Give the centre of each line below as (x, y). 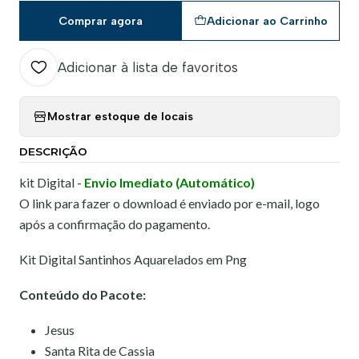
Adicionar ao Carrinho (267, 20)
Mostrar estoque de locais (120, 117)
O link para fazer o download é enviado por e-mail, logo (169, 203)
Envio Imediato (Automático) (169, 182)
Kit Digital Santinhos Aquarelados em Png (133, 259)
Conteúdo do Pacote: (83, 294)
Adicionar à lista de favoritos (148, 67)
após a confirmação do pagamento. (115, 224)
